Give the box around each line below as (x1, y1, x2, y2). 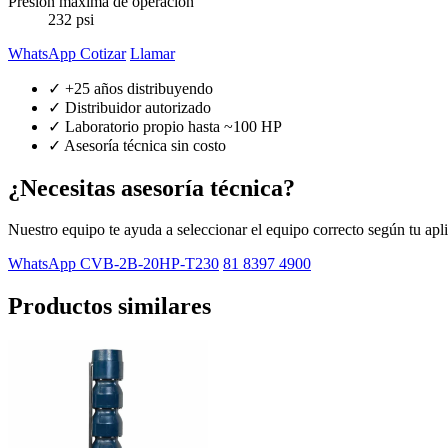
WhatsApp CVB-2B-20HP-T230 (8, 255, 219, 273)
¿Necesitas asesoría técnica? (8, 174, 295, 201)
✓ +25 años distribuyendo (48, 79, 213, 97)
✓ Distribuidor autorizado (48, 98, 211, 116)
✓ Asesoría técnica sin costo (48, 136, 226, 154)
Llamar (130, 44, 175, 62)
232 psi (48, 10, 94, 28)
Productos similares (8, 293, 211, 320)
